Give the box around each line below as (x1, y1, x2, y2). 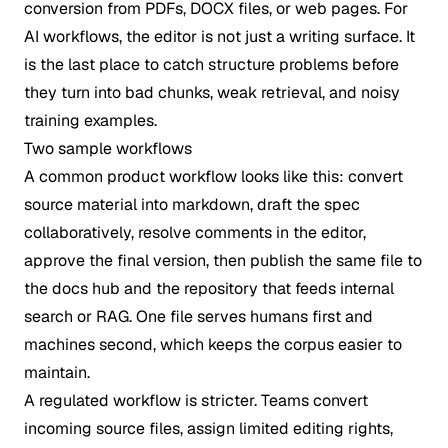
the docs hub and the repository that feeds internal (24, 278, 394, 299)
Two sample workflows (24, 138, 192, 159)
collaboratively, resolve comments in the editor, (24, 222, 366, 243)
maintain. (24, 362, 90, 383)
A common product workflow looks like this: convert (24, 166, 403, 187)
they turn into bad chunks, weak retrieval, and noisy (24, 82, 400, 103)
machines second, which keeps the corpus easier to (24, 334, 402, 355)
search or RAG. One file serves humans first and (24, 306, 373, 327)
